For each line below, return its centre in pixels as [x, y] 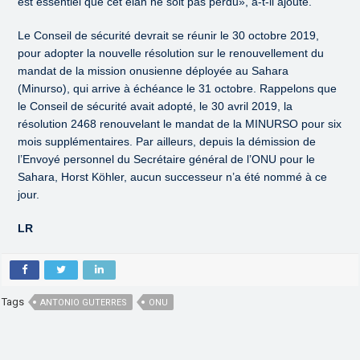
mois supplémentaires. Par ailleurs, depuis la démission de [167, 142]
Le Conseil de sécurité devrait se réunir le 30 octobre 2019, [169, 36]
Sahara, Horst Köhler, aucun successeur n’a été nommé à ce [173, 177]
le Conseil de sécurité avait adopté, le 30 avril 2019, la [155, 106]
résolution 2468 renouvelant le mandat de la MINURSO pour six [180, 124]
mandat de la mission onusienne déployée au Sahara [153, 71]
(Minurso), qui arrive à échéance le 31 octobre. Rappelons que [178, 89]
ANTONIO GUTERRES [84, 303]
